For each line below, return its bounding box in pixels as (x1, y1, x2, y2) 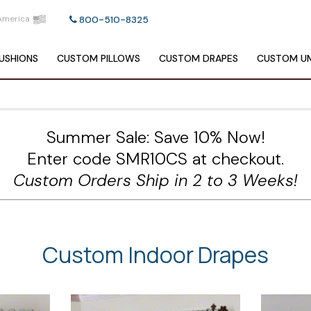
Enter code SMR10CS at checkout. (27, 148, 284, 169)
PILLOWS (98, 52, 141, 65)
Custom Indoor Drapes (42, 239, 269, 270)
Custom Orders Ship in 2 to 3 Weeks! (13, 169, 298, 191)
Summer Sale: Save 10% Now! (46, 126, 265, 148)
